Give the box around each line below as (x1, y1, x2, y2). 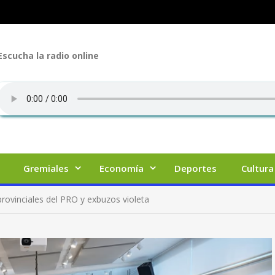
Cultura (241, 162, 274, 174)
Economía (99, 162, 144, 174)
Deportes (174, 162, 217, 174)
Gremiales (23, 162, 69, 174)
